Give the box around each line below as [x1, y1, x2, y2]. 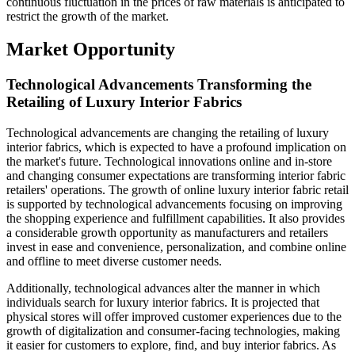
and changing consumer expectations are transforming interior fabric [6, 169, 345, 183]
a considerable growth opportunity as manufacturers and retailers [6, 226, 328, 240]
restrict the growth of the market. [6, 9, 169, 23]
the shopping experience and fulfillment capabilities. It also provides [6, 212, 345, 226]
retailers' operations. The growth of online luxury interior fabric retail [6, 183, 349, 197]
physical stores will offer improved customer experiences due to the [6, 310, 342, 324]
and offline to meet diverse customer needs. [6, 254, 222, 269]
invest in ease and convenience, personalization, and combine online [6, 240, 346, 254]
